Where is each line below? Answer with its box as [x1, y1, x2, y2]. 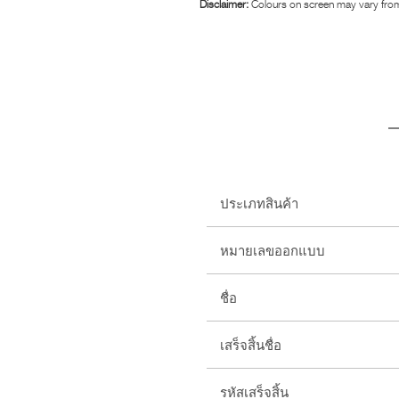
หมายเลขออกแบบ [220, 242, 325, 259]
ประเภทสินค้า [220, 195, 298, 212]
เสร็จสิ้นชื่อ [220, 337, 281, 354]
